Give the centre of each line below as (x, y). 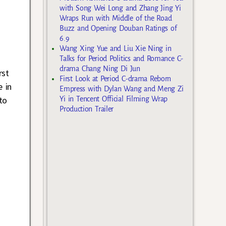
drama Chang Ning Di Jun (100, 68)
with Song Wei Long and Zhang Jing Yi (120, 8)
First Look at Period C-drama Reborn (116, 78)
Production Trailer (87, 109)
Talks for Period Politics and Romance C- (121, 58)
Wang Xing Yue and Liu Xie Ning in (116, 48)
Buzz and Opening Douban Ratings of (118, 28)
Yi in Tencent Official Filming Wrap (114, 99)
